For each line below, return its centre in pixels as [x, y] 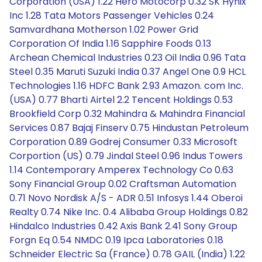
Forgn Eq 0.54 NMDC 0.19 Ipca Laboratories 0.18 [116, 240]
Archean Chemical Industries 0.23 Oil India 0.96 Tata [127, 58]
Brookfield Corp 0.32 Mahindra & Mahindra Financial [127, 114]
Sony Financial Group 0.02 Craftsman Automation [123, 184]
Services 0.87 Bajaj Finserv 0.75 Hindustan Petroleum [129, 128]
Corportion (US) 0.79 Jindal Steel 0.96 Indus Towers [126, 156]
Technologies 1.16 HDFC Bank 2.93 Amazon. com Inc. [126, 86]
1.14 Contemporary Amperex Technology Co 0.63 [121, 170]
